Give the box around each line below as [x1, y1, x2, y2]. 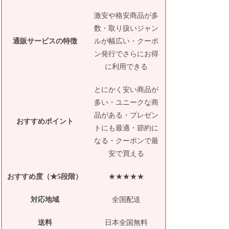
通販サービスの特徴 [12, 37, 77, 45]
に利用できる [105, 62, 148, 71]
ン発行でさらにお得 [94, 50, 159, 58]
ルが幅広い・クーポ [94, 37, 159, 45]
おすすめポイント [16, 117, 74, 125]
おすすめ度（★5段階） [7, 172, 83, 180]
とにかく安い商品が [94, 85, 159, 94]
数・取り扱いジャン [94, 24, 159, 32]
